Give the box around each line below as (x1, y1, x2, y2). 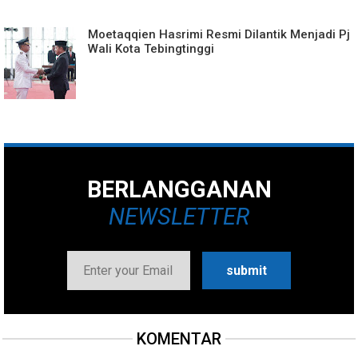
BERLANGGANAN (86, 175, 272, 203)
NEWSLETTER (109, 202, 249, 230)
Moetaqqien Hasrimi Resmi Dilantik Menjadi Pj (88, 26, 350, 42)
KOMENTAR (137, 328, 221, 348)
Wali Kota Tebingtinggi (88, 41, 214, 56)
